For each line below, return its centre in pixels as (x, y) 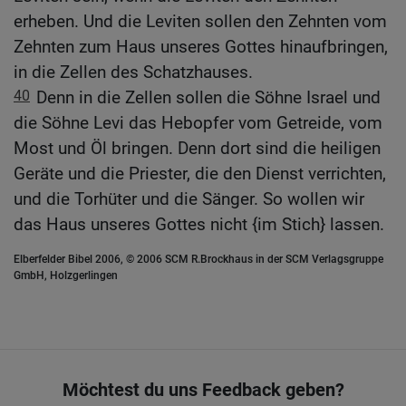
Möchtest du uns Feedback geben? (203, 389)
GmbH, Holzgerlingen (66, 276)
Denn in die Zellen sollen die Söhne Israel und (208, 98)
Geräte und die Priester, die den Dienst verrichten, (200, 174)
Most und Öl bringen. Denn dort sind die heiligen (197, 149)
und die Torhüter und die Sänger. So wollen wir (189, 199)
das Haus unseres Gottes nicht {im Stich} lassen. (199, 225)
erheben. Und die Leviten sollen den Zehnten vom (200, 22)
